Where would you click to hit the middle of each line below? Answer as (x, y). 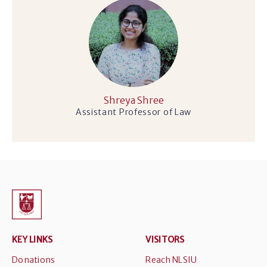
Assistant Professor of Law (133, 112)
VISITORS (165, 240)
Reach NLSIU (171, 260)
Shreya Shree (133, 100)
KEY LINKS (32, 240)
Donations (34, 260)
